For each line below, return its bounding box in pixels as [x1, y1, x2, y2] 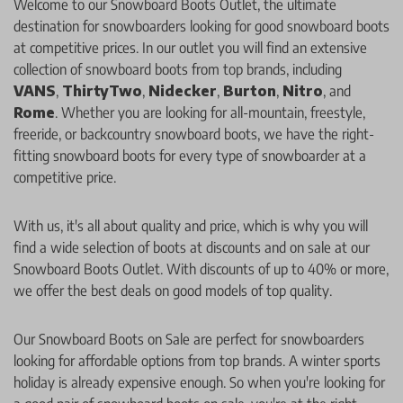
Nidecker [148, 81, 217, 100]
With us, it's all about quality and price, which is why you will [13, 216, 368, 235]
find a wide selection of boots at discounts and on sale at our [13, 237, 370, 256]
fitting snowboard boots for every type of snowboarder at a [13, 146, 366, 165]
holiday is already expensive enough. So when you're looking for [13, 372, 385, 391]
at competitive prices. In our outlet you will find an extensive [13, 38, 367, 57]
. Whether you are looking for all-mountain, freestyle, [55, 103, 365, 121]
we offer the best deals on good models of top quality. [13, 281, 332, 300]
